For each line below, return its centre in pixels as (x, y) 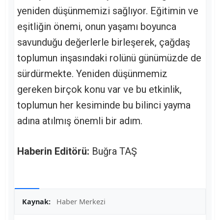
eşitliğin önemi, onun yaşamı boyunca (97, 26)
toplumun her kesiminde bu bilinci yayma (104, 105)
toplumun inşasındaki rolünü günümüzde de (109, 58)
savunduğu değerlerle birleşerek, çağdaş (104, 42)
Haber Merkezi (81, 201)
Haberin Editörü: (53, 151)
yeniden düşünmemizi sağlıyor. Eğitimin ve (108, 11)
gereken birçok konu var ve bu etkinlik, (99, 89)
